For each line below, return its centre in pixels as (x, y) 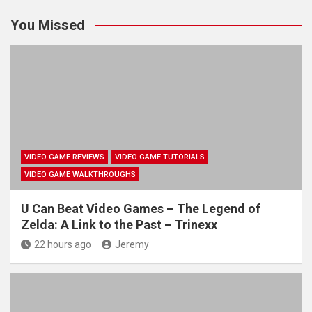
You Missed (48, 25)
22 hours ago (63, 244)
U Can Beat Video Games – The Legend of (141, 208)
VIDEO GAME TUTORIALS (160, 157)
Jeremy (132, 244)
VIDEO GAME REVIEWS (64, 157)
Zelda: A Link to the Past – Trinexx (119, 224)
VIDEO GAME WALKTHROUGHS (80, 174)
